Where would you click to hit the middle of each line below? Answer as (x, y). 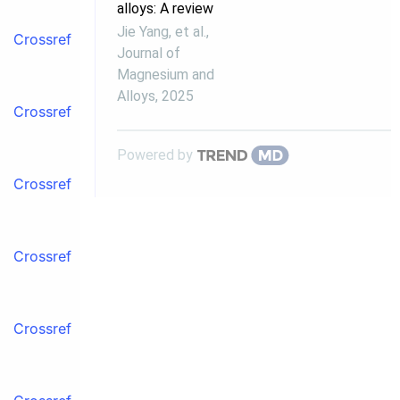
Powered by (155, 154)
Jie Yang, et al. (162, 31)
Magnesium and (166, 74)
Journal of (149, 53)
